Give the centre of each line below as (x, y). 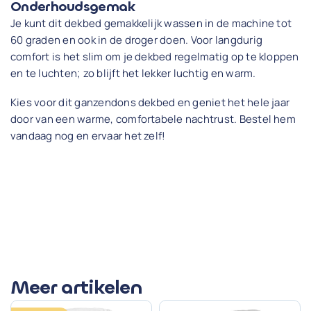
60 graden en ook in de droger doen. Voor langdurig (136, 40)
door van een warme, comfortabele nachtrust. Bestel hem (153, 119)
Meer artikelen (77, 287)
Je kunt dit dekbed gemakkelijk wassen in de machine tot (151, 23)
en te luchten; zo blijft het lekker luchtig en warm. (133, 73)
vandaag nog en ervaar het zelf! (88, 135)
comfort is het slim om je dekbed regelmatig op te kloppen (155, 56)
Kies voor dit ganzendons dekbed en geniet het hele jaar (150, 102)
